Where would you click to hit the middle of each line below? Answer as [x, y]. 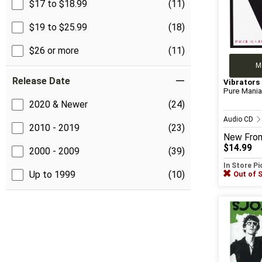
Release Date [41, 81]
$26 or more [54, 51]
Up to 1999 [52, 175]
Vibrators [242, 82]
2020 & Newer [58, 105]
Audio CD [239, 119]
